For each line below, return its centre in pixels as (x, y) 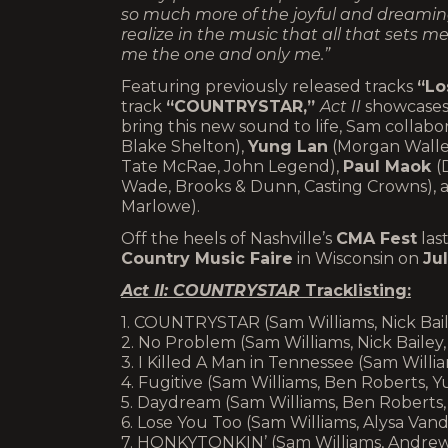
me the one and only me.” (225, 54)
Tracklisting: (358, 290)
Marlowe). (160, 206)
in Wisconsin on (358, 258)
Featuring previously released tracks (269, 86)
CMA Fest (376, 238)
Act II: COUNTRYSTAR (213, 290)
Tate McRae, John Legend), (232, 166)
